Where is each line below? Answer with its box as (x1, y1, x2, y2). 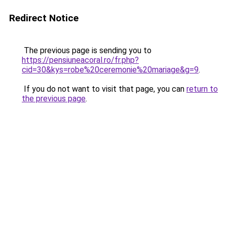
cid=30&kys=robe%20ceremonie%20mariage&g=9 (22, 65, 199, 74)
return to (186, 84, 218, 94)
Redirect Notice (9, 12, 79, 24)
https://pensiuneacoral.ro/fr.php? (22, 55, 139, 65)
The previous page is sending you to (22, 46, 152, 55)
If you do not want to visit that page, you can (22, 84, 186, 94)
